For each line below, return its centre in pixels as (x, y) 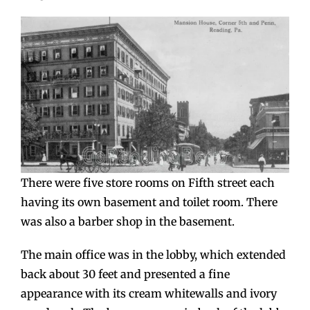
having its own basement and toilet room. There (149, 202)
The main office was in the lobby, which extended (153, 255)
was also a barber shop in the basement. (128, 222)
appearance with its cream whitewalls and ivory (149, 294)
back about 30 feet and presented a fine (125, 274)
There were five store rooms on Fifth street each (148, 183)
